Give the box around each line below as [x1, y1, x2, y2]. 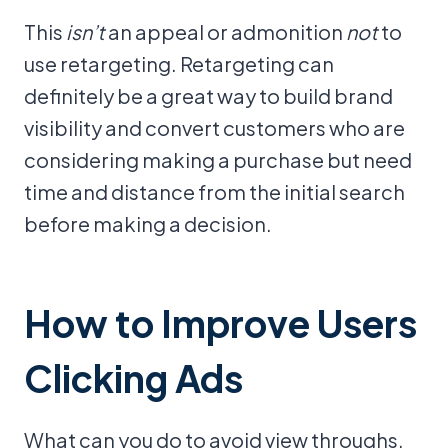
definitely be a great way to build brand [24, 83, 393, 108]
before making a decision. [24, 211, 272, 236]
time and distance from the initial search [24, 179, 405, 204]
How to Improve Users [24, 299, 417, 346]
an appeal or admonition [105, 19, 346, 44]
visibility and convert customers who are [24, 115, 405, 140]
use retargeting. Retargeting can [24, 51, 334, 76]
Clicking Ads [24, 354, 243, 401]
